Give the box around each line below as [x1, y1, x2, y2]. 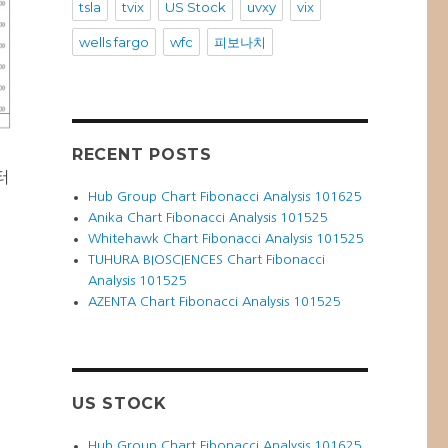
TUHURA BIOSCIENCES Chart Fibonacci [88, 253, 326, 267]
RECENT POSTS [71, 145, 212, 165]
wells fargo [78, 34, 149, 51]
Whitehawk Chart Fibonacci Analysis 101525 [88, 232, 365, 246]
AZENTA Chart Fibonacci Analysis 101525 [88, 295, 342, 309]
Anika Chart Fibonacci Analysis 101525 [88, 211, 329, 225]
